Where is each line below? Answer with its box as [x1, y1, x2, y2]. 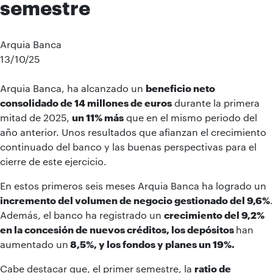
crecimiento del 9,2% [164, 208, 264, 221]
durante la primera [172, 96, 260, 108]
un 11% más [72, 111, 124, 123]
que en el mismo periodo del [124, 111, 257, 123]
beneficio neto [146, 82, 215, 94]
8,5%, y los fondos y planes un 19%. [68, 238, 235, 250]
